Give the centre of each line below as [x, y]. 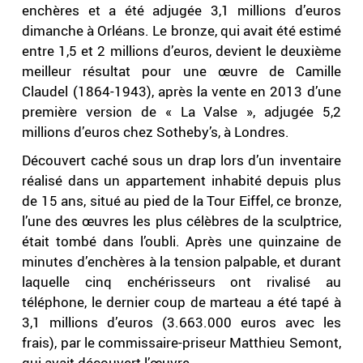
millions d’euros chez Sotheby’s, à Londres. [156, 132]
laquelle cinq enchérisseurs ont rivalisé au [181, 282]
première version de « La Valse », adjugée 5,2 [181, 112]
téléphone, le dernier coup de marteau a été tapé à [181, 302]
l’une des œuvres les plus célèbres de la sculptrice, [181, 221]
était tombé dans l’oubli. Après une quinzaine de [181, 241]
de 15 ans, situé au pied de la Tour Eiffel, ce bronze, [181, 201]
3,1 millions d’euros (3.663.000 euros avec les [181, 322]
